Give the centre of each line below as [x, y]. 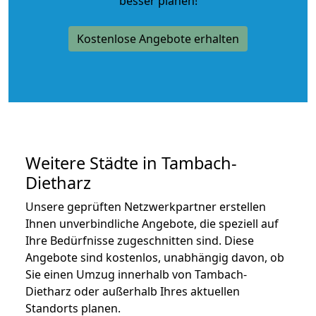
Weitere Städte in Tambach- [131, 163]
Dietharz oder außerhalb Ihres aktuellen [133, 291]
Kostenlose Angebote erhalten [158, 38]
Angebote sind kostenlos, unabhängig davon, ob [155, 257]
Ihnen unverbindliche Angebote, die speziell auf [152, 223]
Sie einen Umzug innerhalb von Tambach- [136, 274]
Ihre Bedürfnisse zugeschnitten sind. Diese [140, 240]
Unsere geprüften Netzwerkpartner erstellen [146, 206]
